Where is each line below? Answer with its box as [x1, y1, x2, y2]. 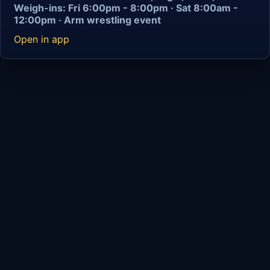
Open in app [14, 33, 69, 45]
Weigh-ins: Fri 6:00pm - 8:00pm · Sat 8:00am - [14, 2, 238, 14]
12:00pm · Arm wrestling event [14, 14, 161, 26]
